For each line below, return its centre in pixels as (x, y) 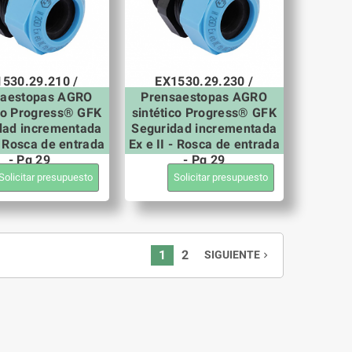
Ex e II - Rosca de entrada (204, 144)
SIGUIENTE (232, 255)
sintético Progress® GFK (204, 112)
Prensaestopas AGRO (204, 97)
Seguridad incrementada (204, 128)
